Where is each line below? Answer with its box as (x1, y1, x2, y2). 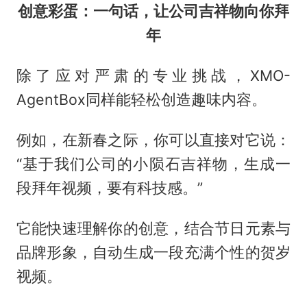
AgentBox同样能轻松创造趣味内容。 (16, 90, 267, 108)
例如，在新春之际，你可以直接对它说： (16, 130, 291, 149)
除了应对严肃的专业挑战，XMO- (16, 66, 291, 84)
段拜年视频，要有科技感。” (16, 178, 203, 197)
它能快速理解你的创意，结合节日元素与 (16, 219, 291, 237)
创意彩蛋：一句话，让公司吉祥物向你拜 (18, 1, 289, 20)
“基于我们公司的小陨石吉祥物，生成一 (16, 154, 291, 173)
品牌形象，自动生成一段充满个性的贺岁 (16, 243, 291, 261)
